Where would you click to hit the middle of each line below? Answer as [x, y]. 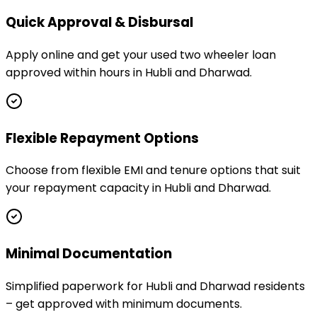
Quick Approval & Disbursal [99, 23]
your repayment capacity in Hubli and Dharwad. [138, 188]
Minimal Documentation [89, 254]
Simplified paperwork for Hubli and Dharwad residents [155, 286]
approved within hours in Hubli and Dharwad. [129, 73]
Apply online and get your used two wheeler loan [141, 55]
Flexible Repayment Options [102, 138]
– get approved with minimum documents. [124, 304]
